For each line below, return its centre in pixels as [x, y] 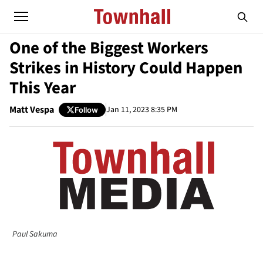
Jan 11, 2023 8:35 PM [142, 109]
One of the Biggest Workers [109, 48]
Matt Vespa [32, 110]
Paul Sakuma [35, 234]
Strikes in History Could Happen [126, 68]
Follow [86, 109]
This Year [43, 88]
